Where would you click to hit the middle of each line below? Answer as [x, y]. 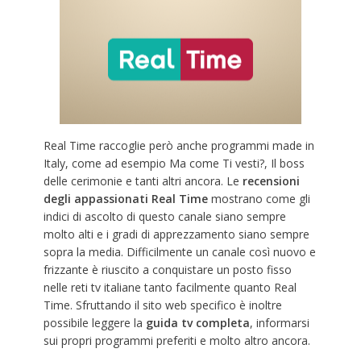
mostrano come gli [260, 199]
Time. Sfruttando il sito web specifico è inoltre [162, 305]
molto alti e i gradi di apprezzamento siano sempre [176, 234]
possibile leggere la [94, 323]
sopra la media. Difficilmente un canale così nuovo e [179, 252]
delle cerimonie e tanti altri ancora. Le [143, 181]
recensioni [271, 181]
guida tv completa [197, 323]
